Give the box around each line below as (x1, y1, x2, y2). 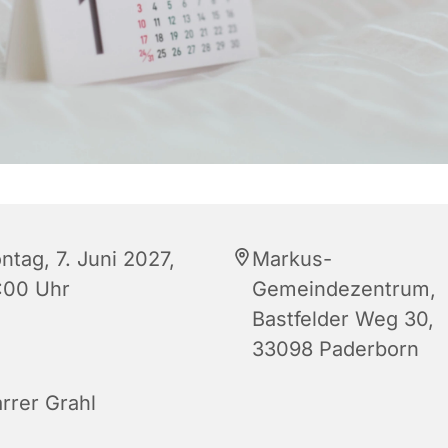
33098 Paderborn (252, 337, 419, 362)
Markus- (252, 247, 332, 272)
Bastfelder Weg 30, (252, 307, 434, 332)
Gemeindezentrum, (252, 277, 436, 302)
